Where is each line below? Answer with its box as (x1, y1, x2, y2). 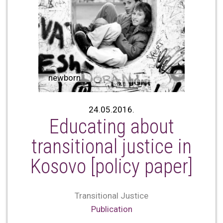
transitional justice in (31, 135, 192, 159)
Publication (91, 204, 132, 215)
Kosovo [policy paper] (30, 155, 193, 179)
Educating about (49, 115, 174, 139)
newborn (48, 72, 81, 83)
